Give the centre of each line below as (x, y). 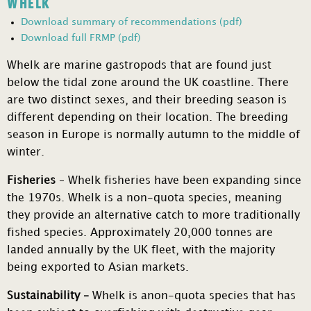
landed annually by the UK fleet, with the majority (141, 251)
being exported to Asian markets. (100, 268)
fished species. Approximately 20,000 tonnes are (140, 233)
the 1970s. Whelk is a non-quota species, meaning (144, 199)
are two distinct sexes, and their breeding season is (147, 101)
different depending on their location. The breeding (148, 118)
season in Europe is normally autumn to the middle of (153, 135)
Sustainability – (50, 296)
